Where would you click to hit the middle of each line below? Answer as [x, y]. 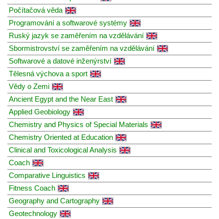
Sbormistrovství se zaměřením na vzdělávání [82, 48]
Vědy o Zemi [29, 86]
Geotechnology [33, 213]
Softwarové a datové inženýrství [60, 61]
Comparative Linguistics [47, 175]
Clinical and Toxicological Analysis [63, 150]
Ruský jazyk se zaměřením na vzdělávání [76, 35]
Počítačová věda [36, 10]
